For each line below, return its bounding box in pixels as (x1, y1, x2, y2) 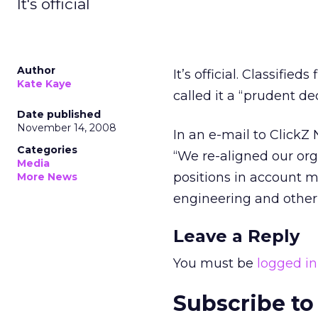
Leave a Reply (173, 226, 300, 246)
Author (17, 64, 55, 77)
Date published (17, 108, 101, 121)
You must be (173, 256, 257, 271)
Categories (17, 143, 77, 156)
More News (17, 170, 77, 183)
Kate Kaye (17, 77, 72, 90)
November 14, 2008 (17, 121, 116, 134)
